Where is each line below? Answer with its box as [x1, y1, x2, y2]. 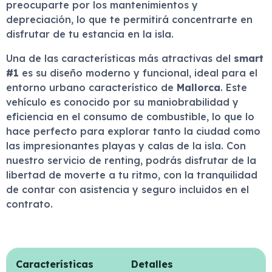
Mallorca [177, 81, 220, 93]
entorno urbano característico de [6, 81, 177, 93]
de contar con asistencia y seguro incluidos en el [6, 183, 249, 195]
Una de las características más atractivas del [6, 52, 234, 64]
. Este [220, 81, 247, 93]
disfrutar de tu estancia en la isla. [6, 28, 174, 40]
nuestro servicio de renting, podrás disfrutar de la [6, 154, 256, 166]
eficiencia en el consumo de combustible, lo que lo [6, 110, 254, 123]
